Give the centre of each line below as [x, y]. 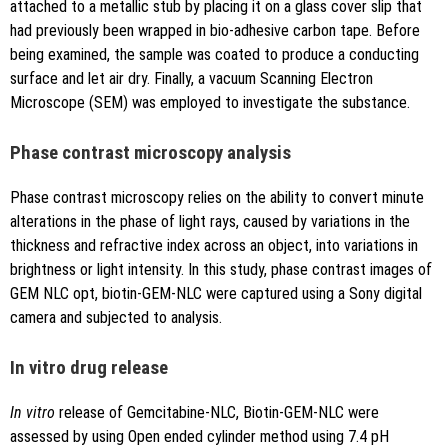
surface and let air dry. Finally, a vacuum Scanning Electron [191, 79]
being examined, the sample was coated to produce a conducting [214, 55]
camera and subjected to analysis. [116, 318]
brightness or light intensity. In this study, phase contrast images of [221, 270]
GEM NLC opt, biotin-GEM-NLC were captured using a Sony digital [216, 294]
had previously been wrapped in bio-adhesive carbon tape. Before [215, 31]
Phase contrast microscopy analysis [150, 153]
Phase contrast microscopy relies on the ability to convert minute [217, 198]
